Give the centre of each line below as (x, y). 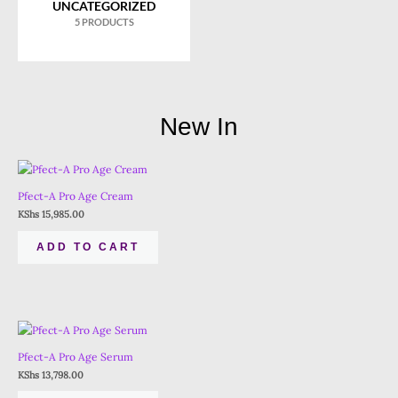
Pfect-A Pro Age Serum (76, 356)
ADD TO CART (88, 247)
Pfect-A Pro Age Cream (76, 196)
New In (199, 126)
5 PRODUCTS (104, 21)
